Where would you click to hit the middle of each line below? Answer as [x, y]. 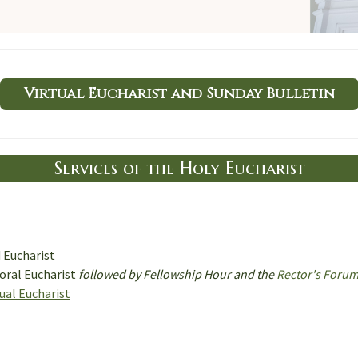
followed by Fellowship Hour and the [177, 274]
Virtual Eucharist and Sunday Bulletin [179, 94]
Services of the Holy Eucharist [179, 168]
